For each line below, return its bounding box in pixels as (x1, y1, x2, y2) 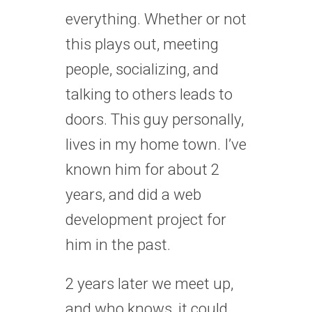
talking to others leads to (65, 84, 233, 103)
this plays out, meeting (65, 34, 219, 53)
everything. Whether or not (65, 9, 247, 28)
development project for (65, 210, 226, 228)
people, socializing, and (65, 59, 219, 78)
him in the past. (65, 235, 171, 253)
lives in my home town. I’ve (65, 134, 247, 153)
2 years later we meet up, (65, 274, 233, 292)
